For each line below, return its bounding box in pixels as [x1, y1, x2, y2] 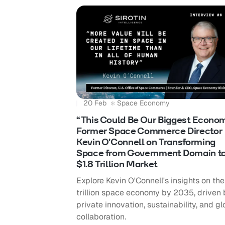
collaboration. [76, 211, 126, 222]
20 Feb [83, 98, 106, 108]
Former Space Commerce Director [76, 125, 222, 137]
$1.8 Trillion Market [76, 158, 160, 170]
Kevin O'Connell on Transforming [76, 136, 215, 148]
